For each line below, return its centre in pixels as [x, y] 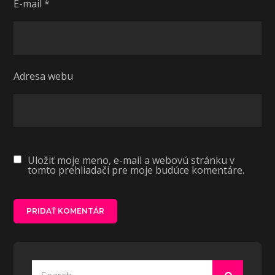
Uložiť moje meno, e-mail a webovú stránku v [131, 160]
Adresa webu [44, 76]
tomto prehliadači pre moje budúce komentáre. [136, 170]
